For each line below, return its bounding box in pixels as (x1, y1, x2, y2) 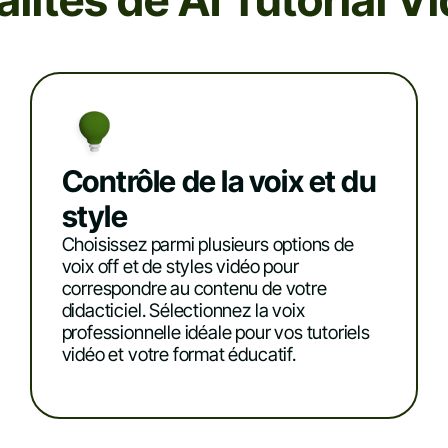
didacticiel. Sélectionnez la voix (61, 298, 305, 322)
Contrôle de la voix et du (61, 162, 377, 199)
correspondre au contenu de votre (61, 276, 327, 300)
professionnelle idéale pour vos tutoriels (61, 320, 370, 344)
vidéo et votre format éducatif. (61, 342, 296, 366)
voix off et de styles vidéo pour (61, 254, 299, 278)
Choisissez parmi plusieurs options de (61, 232, 354, 256)
